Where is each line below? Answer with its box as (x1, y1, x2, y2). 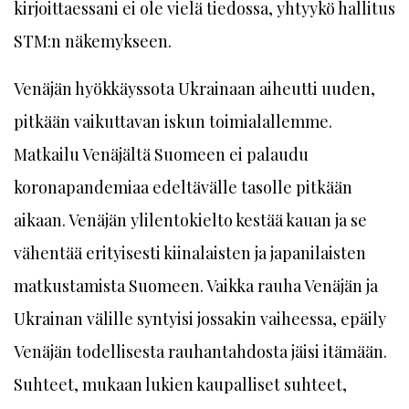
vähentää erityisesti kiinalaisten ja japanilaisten (14, 242, 366, 264)
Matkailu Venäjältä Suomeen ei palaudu (14, 143, 309, 165)
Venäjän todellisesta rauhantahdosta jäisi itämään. (14, 341, 387, 362)
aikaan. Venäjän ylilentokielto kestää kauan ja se (14, 209, 367, 231)
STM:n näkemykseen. (14, 30, 172, 52)
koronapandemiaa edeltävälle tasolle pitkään (14, 176, 352, 198)
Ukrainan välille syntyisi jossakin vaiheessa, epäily (14, 308, 386, 330)
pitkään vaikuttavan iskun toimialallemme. (14, 110, 332, 132)
